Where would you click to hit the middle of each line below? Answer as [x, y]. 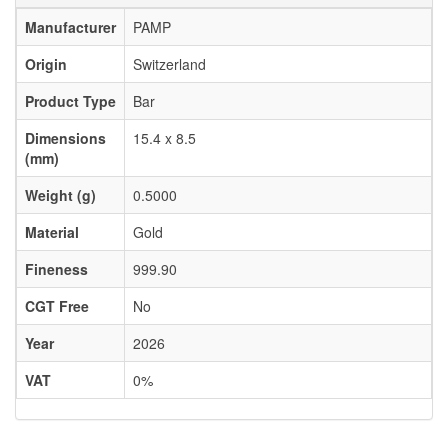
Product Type [70, 101]
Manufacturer [70, 27]
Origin [46, 64]
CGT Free [57, 306]
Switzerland [169, 64]
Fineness [56, 269]
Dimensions [65, 138]
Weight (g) [60, 195]
